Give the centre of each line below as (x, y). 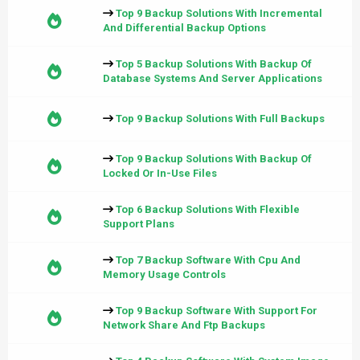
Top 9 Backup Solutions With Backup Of (214, 159)
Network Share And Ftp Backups (184, 325)
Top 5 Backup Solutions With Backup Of (214, 64)
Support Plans (139, 224)
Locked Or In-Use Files (160, 173)
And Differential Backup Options (184, 28)
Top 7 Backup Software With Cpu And (208, 260)
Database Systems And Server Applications (213, 78)
